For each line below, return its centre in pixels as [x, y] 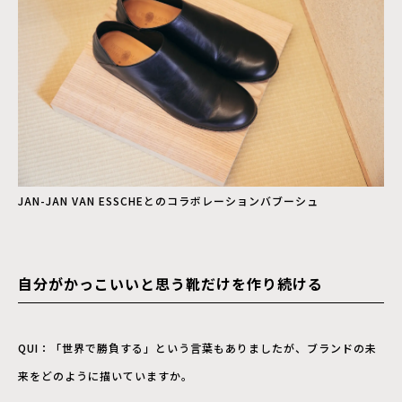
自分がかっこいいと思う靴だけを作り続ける [170, 283]
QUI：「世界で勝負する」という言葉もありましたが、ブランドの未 [197, 347]
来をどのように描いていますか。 [105, 375]
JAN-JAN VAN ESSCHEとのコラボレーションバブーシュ [168, 200]
